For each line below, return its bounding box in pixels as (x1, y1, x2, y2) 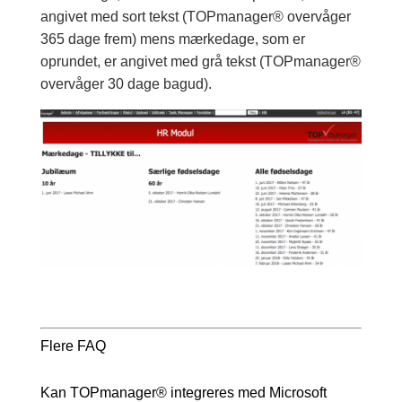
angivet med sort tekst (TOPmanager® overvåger (39, 9, 351, 24)
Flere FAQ (39, 338, 106, 354)
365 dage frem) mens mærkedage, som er (39, 31, 305, 47)
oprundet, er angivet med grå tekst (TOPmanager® (39, 54, 361, 69)
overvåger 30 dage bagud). (39, 76, 212, 92)
